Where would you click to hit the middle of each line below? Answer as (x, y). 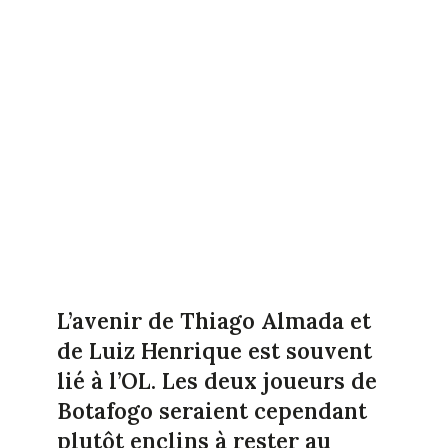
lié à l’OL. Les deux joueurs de (216, 380)
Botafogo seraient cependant (211, 410)
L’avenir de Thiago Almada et (213, 320)
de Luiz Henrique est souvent (214, 350)
